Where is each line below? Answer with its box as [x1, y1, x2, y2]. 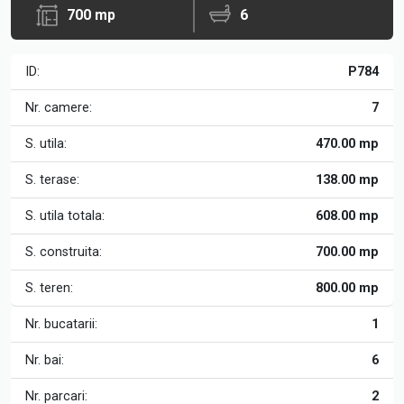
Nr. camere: [25, 100, 92, 115]
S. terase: [25, 172, 79, 188]
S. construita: [25, 244, 102, 260]
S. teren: [25, 280, 73, 296]
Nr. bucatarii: [25, 317, 97, 332]
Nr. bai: [25, 353, 64, 368]
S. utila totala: [25, 208, 105, 224]
